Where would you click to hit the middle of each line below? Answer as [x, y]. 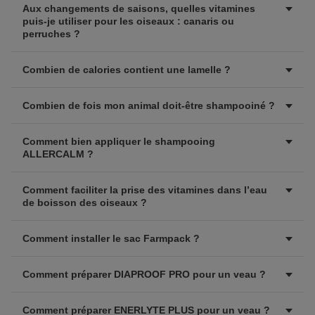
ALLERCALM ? [58, 154]
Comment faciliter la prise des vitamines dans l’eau [145, 190]
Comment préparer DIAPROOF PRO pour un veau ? [144, 274]
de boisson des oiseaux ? [85, 202]
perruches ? [51, 34]
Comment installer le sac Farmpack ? [111, 238]
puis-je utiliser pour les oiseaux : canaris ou [128, 21]
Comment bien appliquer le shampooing [119, 141]
